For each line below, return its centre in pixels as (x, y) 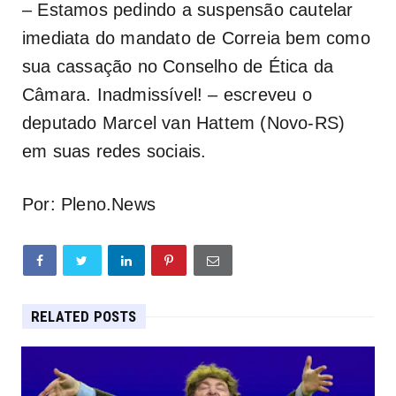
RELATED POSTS (84, 317)
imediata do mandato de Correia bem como (196, 38)
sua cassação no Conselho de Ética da (178, 67)
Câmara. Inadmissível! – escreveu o (167, 95)
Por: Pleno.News (89, 205)
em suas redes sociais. (114, 152)
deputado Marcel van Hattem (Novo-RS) (184, 123)
